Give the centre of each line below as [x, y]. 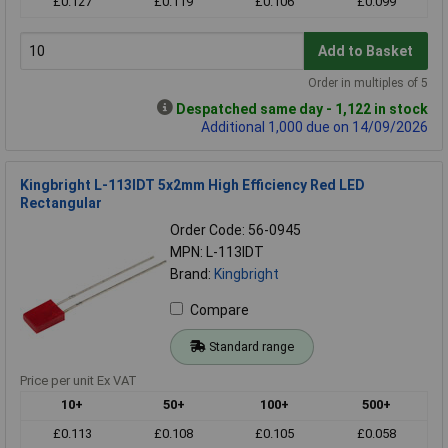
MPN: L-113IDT [217, 252]
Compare [219, 310]
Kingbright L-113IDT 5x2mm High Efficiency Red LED [192, 185]
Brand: [192, 274]
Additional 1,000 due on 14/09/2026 [314, 127]
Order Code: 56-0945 [235, 230]
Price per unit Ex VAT [78, 381]
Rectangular [61, 203]
